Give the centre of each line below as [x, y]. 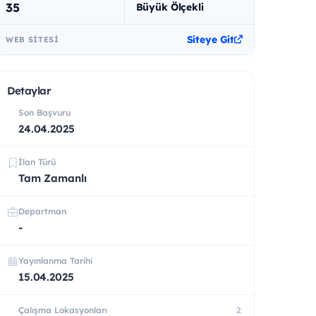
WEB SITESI [32, 39]
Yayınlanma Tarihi [55, 260]
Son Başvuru [44, 112]
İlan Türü [37, 162]
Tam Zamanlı [53, 178]
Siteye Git [211, 39]
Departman [42, 211]
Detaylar [29, 90]
